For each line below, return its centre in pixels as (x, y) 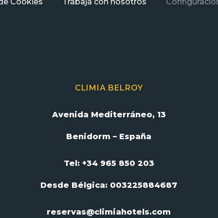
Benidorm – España (109, 136)
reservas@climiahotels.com (109, 212)
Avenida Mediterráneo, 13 (109, 114)
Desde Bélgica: (75, 185)
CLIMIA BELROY (109, 88)
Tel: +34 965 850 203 (109, 163)
